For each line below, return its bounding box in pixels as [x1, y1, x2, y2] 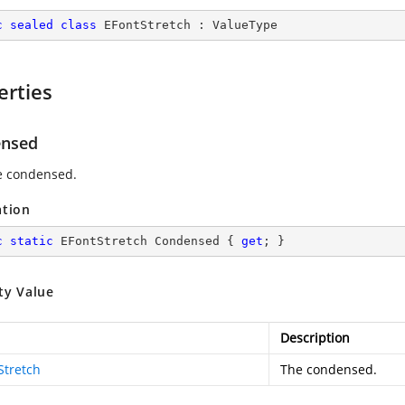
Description [280, 329, 350, 346]
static [10, 234, 53, 248]
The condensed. [280, 361, 377, 378]
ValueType [212, 18, 278, 32]
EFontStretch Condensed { [53, 234, 241, 248]
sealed [10, 18, 53, 32]
